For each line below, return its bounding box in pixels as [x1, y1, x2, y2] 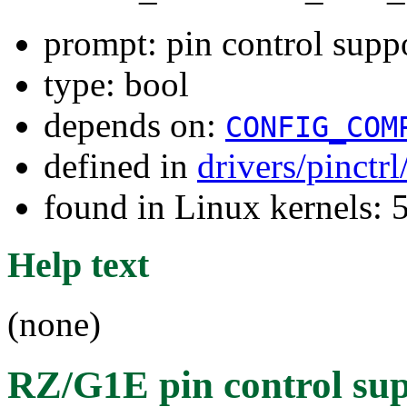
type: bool [44, 64, 189, 104]
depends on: [44, 104, 225, 144]
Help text [7, 244, 149, 286]
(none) [7, 304, 101, 344]
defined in [44, 145, 197, 185]
